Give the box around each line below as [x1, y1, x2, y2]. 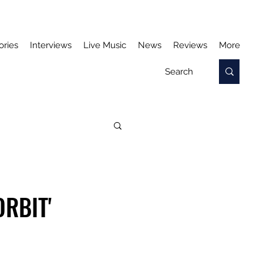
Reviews [173, 40, 207, 50]
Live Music [83, 40, 126, 50]
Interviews [30, 40, 72, 50]
